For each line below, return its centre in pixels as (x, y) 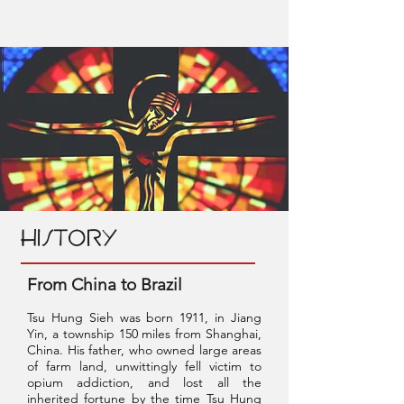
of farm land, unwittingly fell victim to (144, 366)
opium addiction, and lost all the (144, 382)
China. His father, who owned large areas (144, 350)
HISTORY (70, 239)
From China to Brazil (105, 285)
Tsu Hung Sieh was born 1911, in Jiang (144, 317)
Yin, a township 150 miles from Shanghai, (144, 334)
